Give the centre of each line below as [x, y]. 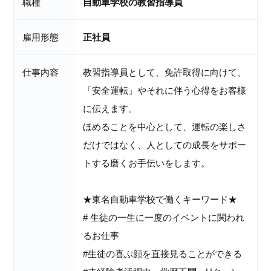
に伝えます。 [110, 108]
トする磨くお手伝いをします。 [147, 163]
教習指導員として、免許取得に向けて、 [165, 72]
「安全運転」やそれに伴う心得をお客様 [165, 90]
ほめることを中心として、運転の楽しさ [165, 126]
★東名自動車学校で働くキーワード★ [160, 199]
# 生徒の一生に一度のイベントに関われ [164, 217]
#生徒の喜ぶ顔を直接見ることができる [163, 253]
